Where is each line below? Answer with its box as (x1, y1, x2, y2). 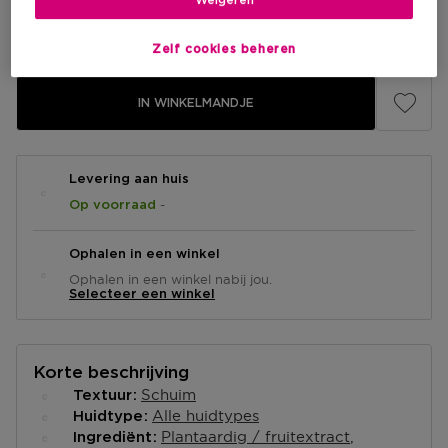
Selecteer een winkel (69, 288, 215, 301)
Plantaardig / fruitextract (161, 428, 350, 445)
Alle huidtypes (152, 407, 259, 424)
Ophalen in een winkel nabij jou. (69, 272, 272, 286)
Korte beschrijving (33, 364, 189, 381)
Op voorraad (69, 199, 160, 212)
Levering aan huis (69, 173, 189, 186)
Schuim (141, 386, 196, 403)
